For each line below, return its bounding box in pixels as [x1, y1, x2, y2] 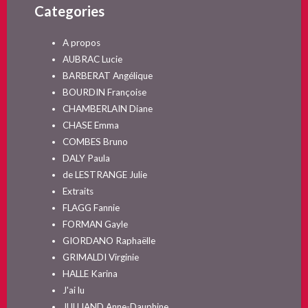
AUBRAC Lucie [62, 54, 122, 65]
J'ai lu [62, 285, 85, 296]
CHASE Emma [62, 120, 119, 131]
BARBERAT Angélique [62, 70, 153, 82]
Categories [34, 2, 104, 19]
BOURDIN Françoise [62, 87, 146, 98]
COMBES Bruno [62, 136, 128, 148]
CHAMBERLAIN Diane [62, 103, 153, 115]
